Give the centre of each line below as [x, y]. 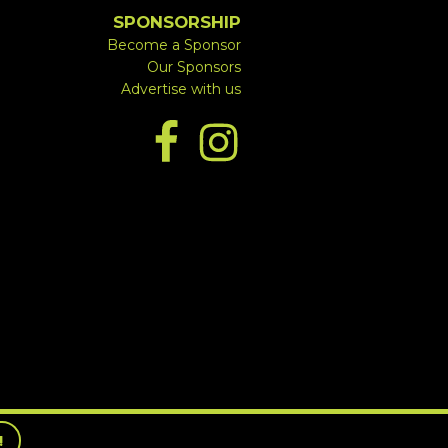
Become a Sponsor [174, 45]
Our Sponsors [194, 67]
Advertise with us [181, 89]
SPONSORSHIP [177, 22]
